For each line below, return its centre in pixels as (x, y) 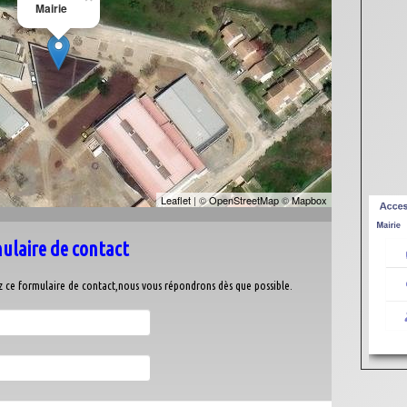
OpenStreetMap (243, 200)
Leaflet (175, 200)
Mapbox (309, 200)
